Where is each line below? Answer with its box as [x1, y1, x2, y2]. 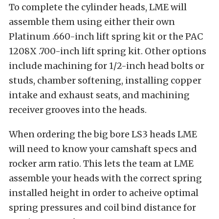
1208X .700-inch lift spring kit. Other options [9, 45, 206, 57]
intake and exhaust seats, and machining [9, 89, 190, 101]
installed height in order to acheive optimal [9, 187, 198, 198]
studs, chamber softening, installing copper [9, 74, 201, 86]
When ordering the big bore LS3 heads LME [9, 128, 197, 140]
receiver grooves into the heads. [9, 104, 147, 115]
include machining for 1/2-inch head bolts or [9, 60, 204, 71]
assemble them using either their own [9, 16, 175, 27]
